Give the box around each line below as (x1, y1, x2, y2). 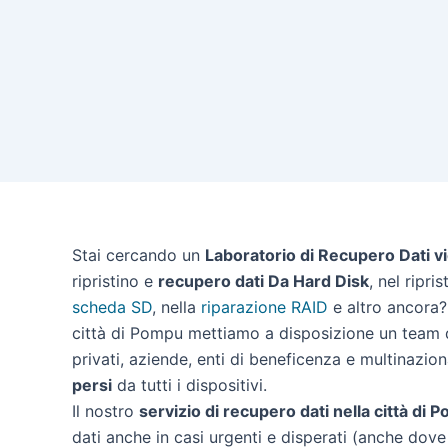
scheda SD (72, 297, 152, 317)
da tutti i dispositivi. (112, 375, 267, 395)
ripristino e (72, 271, 158, 291)
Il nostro (72, 401, 139, 421)
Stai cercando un (72, 245, 205, 265)
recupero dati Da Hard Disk (158, 271, 369, 291)
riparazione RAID (201, 297, 328, 317)
